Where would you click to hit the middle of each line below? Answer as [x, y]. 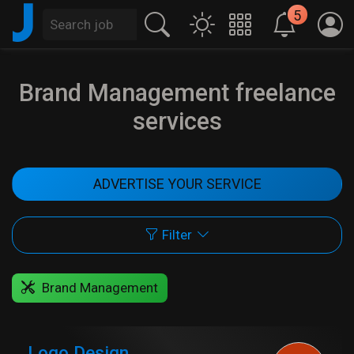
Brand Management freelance [177, 93]
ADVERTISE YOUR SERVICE [177, 184]
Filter [177, 235]
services [177, 121]
